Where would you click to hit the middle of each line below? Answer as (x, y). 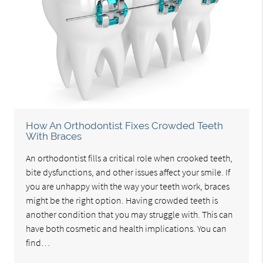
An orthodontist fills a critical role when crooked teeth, (129, 158)
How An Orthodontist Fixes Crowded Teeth (125, 125)
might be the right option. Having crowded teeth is (122, 200)
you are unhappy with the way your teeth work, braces (128, 186)
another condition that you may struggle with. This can (130, 214)
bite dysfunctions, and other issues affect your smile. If (128, 172)
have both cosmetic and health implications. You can (127, 228)
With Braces (54, 136)
